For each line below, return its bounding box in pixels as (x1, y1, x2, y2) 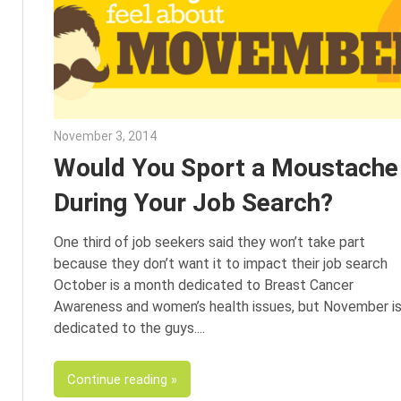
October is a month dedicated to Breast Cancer (53, 277, 354, 294)
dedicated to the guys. (53, 320, 197, 337)
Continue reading (66, 371, 167, 388)
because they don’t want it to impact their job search (53, 255, 388, 273)
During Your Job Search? (53, 187, 333, 218)
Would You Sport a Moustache (53, 152, 398, 183)
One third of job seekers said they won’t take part (53, 234, 365, 252)
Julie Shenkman (156, 128, 248, 143)
